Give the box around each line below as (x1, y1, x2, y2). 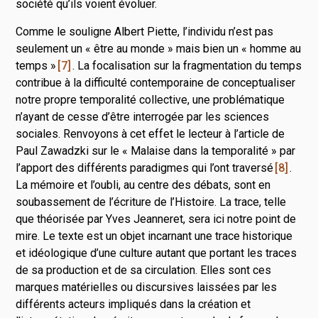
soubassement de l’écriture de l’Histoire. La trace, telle (16, 194, 287, 209)
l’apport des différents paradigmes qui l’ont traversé (16, 160, 274, 175)
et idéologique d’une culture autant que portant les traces (16, 246, 297, 260)
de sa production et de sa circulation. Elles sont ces (16, 263, 272, 277)
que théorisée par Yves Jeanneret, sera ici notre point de (16, 212, 297, 226)
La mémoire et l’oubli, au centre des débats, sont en (16, 177, 271, 192)
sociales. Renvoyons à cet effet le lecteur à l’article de (16, 126, 285, 141)
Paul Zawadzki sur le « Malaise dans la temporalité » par (16, 143, 296, 158)
